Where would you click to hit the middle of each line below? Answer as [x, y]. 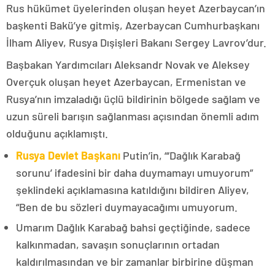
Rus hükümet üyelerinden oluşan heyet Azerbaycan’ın [136, 8]
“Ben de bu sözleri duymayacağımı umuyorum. [127, 207]
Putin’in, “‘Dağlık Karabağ [180, 155]
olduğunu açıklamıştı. [57, 133]
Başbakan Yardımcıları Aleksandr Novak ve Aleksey [128, 64]
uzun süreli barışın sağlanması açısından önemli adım [133, 116]
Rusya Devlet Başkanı [68, 155]
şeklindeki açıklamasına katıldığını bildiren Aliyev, [133, 190]
